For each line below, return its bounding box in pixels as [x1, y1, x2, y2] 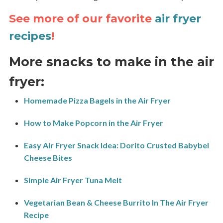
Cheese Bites [23, 152, 72, 162]
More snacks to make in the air [8, 54, 214, 69]
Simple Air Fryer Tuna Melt [23, 175, 122, 185]
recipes [8, 29, 51, 43]
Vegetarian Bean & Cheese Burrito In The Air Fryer [23, 197, 209, 207]
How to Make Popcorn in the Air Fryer [23, 117, 163, 127]
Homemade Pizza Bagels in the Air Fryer [23, 95, 171, 105]
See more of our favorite [8, 11, 155, 25]
